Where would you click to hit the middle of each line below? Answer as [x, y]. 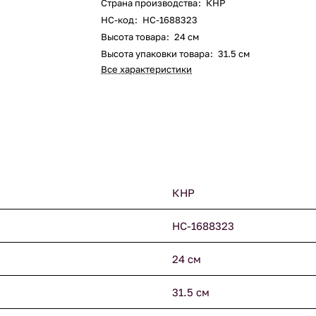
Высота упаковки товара [156, 54]
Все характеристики [147, 69]
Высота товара [134, 37]
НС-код [118, 20]
